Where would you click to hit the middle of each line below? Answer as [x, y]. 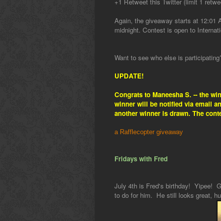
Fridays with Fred [142, 159]
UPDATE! [129, 76]
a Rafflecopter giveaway [149, 132]
